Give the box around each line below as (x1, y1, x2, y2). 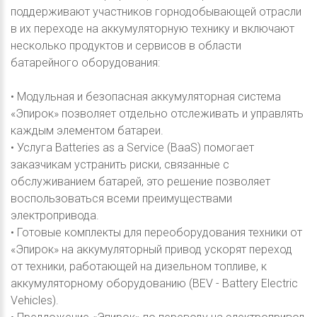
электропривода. (11, 208, 99, 222)
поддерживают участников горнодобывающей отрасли (11, 4, 301, 18)
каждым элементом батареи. (11, 123, 163, 137)
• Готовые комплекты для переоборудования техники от (11, 225, 302, 239)
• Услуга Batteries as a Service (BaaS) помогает (11, 140, 254, 154)
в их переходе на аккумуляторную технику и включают (11, 21, 294, 35)
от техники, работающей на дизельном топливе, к (11, 259, 267, 273)
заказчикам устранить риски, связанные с (11, 157, 229, 171)
